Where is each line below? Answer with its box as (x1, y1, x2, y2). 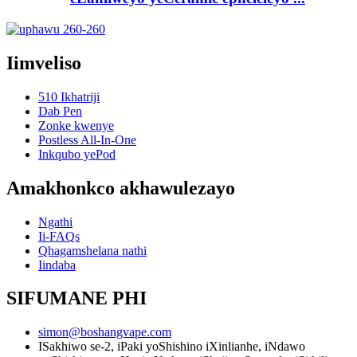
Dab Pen (38, 104, 82, 118)
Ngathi (38, 214, 73, 229)
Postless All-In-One (38, 132, 136, 147)
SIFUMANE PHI (6, 288, 147, 309)
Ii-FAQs (38, 229, 80, 243)
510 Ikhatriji (38, 89, 100, 104)
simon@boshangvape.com (38, 325, 171, 339)
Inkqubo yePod (38, 147, 116, 161)
